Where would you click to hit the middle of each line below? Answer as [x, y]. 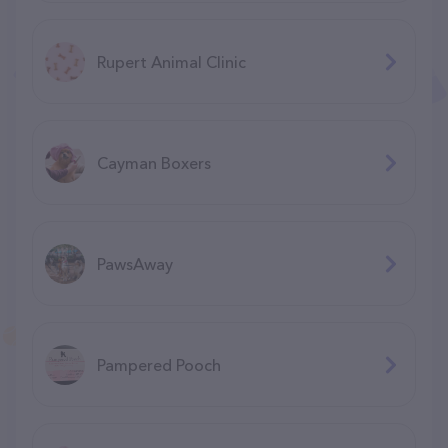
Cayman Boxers [154, 162]
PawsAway [135, 263]
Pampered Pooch [159, 364]
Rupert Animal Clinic [171, 61]
